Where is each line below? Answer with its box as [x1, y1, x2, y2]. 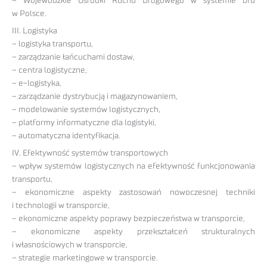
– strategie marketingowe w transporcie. [12, 253, 158, 262]
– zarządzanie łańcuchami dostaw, [12, 53, 135, 62]
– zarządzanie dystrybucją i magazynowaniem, [12, 92, 178, 101]
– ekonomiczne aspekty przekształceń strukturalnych [12, 227, 255, 236]
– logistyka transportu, [12, 40, 93, 49]
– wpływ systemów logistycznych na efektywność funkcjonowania [12, 162, 255, 170]
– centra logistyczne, [12, 66, 87, 75]
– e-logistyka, [12, 79, 61, 88]
